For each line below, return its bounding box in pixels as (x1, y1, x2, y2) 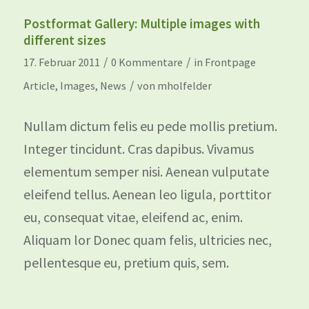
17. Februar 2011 (23, 54, 100, 69)
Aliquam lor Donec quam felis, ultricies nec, (23, 230, 272, 248)
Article (23, 78, 55, 92)
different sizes (23, 31, 106, 48)
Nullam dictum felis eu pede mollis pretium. (23, 117, 277, 134)
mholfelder (157, 78, 212, 92)
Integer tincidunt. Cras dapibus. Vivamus (23, 139, 254, 157)
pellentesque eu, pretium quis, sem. (23, 253, 229, 271)
